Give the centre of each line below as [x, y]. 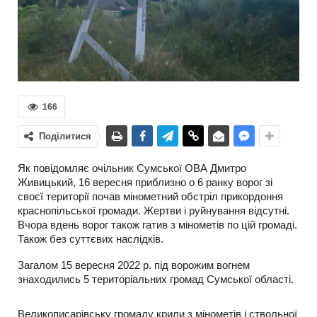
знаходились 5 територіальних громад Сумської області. [156, 279]
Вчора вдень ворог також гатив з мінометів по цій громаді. [157, 225]
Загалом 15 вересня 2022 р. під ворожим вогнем [134, 265]
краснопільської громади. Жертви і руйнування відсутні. [154, 211]
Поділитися [65, 136]
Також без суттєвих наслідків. [91, 239]
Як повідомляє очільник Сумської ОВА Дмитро [132, 168]
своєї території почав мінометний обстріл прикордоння [150, 196]
